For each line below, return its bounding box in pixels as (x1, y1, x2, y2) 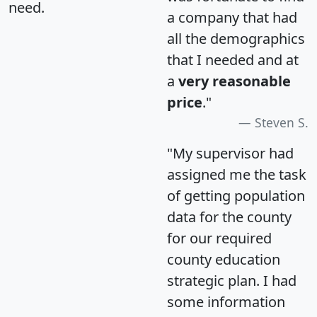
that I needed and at (167, 50, 299, 69)
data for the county (167, 207, 292, 226)
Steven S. (255, 113, 309, 131)
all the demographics (167, 28, 305, 48)
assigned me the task (167, 164, 306, 184)
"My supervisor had (167, 143, 294, 163)
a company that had (167, 7, 297, 27)
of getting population (167, 185, 305, 205)
